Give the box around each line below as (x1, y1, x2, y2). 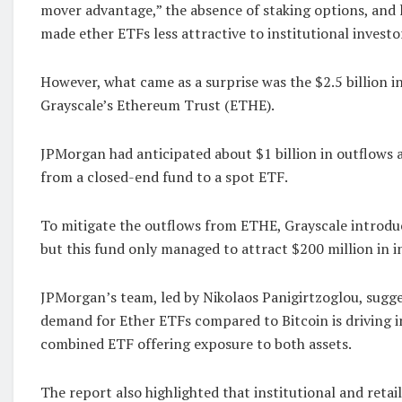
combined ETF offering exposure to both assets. (40, 333, 352, 354)
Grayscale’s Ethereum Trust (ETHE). (40, 94, 275, 115)
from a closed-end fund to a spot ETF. (40, 166, 288, 187)
